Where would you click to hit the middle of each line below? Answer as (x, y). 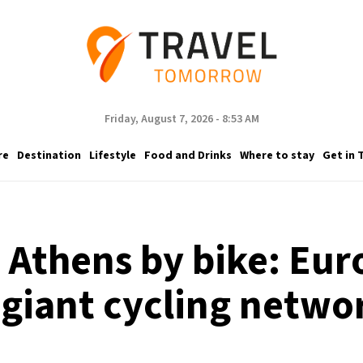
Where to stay (277, 155)
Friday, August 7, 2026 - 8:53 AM (181, 119)
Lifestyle (112, 155)
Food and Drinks (188, 155)
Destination (49, 155)
